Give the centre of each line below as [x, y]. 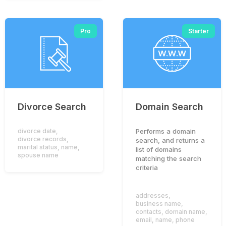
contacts [149, 211]
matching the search [168, 158]
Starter [199, 31]
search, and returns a [170, 140]
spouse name [38, 155]
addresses [152, 195]
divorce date [37, 131]
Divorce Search [52, 106]
